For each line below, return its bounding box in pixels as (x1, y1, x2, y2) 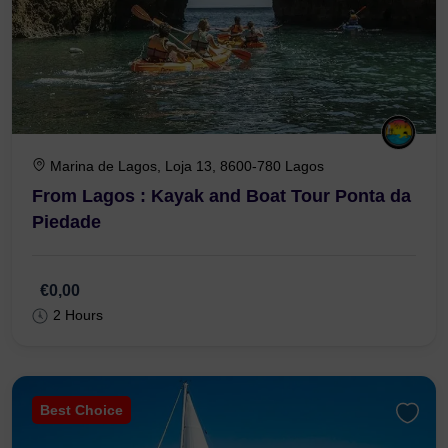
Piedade (32, 212, 101, 233)
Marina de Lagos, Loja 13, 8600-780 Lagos (50, 158, 324, 175)
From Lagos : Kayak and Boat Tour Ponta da (32, 186, 411, 207)
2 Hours (53, 307, 103, 324)
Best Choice (40, 402, 123, 419)
